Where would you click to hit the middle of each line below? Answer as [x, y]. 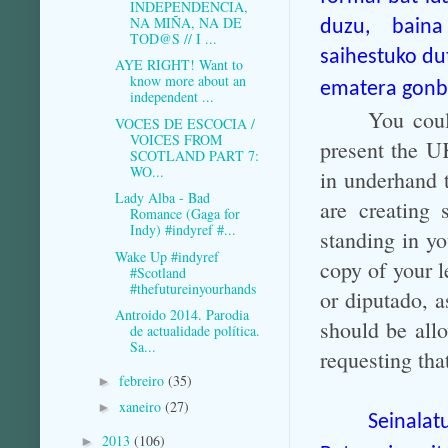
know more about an [187, 81]
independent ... [171, 97]
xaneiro [141, 407]
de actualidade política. [194, 331]
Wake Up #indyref [166, 256]
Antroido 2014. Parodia [181, 315]
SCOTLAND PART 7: [194, 155]
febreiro [143, 380]
